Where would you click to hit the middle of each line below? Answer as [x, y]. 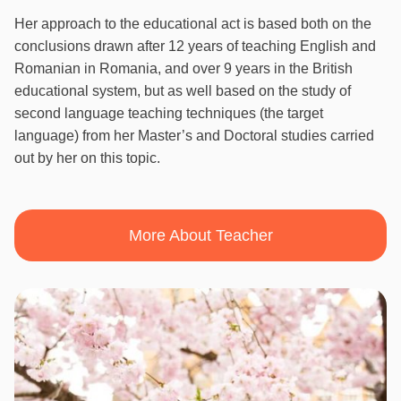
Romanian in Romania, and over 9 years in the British [183, 69]
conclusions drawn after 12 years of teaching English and [195, 47]
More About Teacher [200, 236]
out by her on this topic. [87, 158]
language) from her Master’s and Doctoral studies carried [194, 136]
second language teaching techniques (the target [169, 114]
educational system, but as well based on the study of [183, 91]
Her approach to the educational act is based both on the [193, 24]
